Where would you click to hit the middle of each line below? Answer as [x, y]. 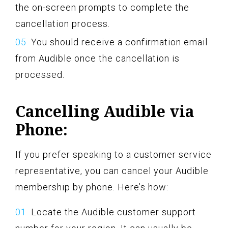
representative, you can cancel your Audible [112, 171]
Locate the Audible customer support [113, 212]
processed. [40, 75]
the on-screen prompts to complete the [102, 8]
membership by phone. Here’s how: [92, 187]
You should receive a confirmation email [119, 42]
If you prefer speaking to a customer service [113, 155]
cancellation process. [63, 24]
